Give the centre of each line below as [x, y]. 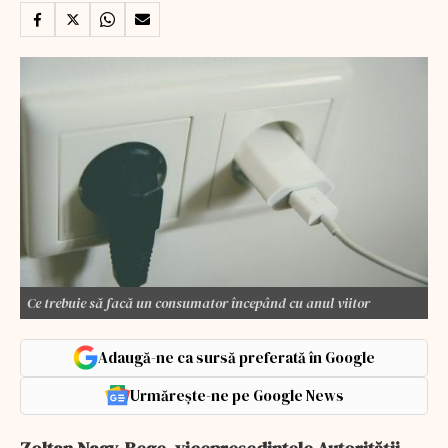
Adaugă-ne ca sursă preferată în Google [236, 357]
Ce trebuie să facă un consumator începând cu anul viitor [198, 302]
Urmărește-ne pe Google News [236, 395]
